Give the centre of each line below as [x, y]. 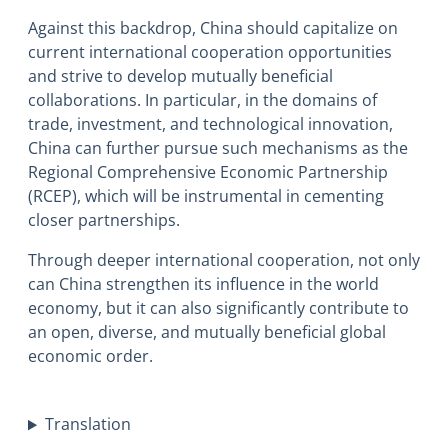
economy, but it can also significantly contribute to [218, 308]
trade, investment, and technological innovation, [210, 124]
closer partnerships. [104, 220]
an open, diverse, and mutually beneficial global [207, 332]
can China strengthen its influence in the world [203, 284]
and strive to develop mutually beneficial [180, 76]
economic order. [90, 356]
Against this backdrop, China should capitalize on [213, 28]
